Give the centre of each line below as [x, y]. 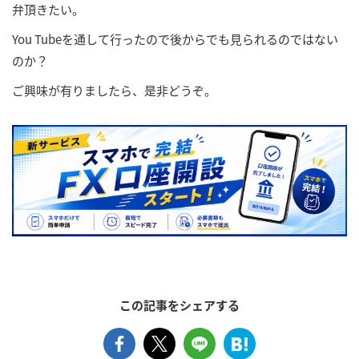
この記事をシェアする [179, 305]
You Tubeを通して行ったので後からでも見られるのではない [175, 38]
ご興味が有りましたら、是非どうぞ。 [114, 90]
